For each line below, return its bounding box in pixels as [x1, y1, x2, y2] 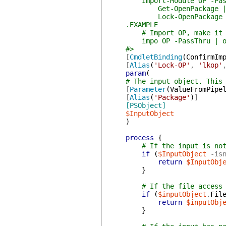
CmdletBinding [129, 53, 182, 61]
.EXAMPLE [109, 21, 158, 29]
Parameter [129, 85, 166, 93]
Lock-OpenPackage [109, 13, 222, 21]
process [125, 134, 154, 142]
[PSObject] [125, 101, 166, 109]
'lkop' [198, 61, 222, 69]
